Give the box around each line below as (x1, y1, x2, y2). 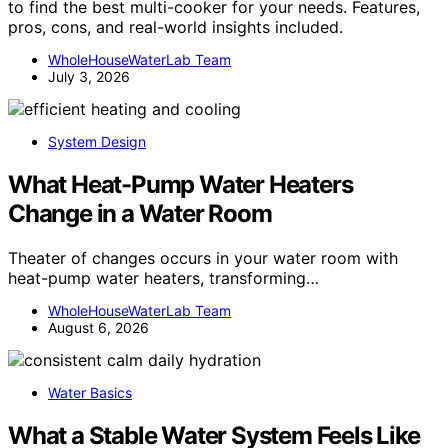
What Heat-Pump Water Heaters (8, 170, 353, 200)
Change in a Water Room (8, 199, 272, 229)
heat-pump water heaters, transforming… (8, 267, 319, 288)
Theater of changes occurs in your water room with (8, 247, 398, 268)
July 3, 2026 (48, 68, 130, 86)
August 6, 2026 (48, 318, 149, 336)
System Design (48, 133, 146, 151)
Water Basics (48, 383, 132, 401)
